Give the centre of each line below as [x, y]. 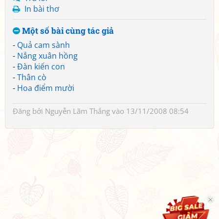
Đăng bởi [29, 111]
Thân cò [32, 77]
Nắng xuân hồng [47, 56]
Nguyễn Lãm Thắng [77, 111]
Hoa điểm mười [46, 88]
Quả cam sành [44, 45]
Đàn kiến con [41, 66]
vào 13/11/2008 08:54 [149, 111]
